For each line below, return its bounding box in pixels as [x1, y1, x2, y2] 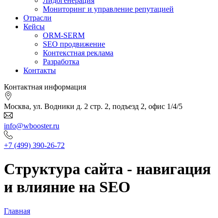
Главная [4, 206, 30, 215]
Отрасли [23, 13, 52, 22]
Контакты [23, 66, 56, 74]
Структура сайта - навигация [4, 160, 211, 178]
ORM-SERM [43, 31, 85, 39]
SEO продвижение [43, 39, 105, 48]
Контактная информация [4, 82, 86, 91]
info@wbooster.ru [4, 121, 59, 130]
